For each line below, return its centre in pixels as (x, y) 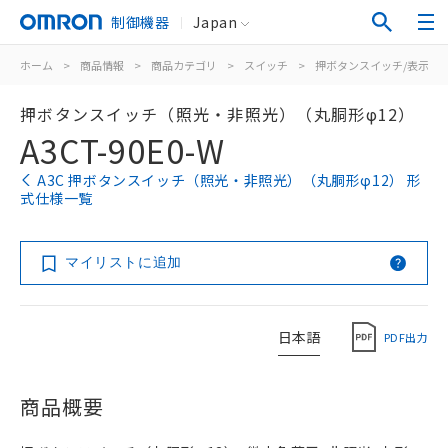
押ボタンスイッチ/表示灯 (377, 65)
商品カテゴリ (184, 65)
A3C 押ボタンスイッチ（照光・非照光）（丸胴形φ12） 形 (230, 180)
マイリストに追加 (123, 262)
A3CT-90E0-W (122, 150)
